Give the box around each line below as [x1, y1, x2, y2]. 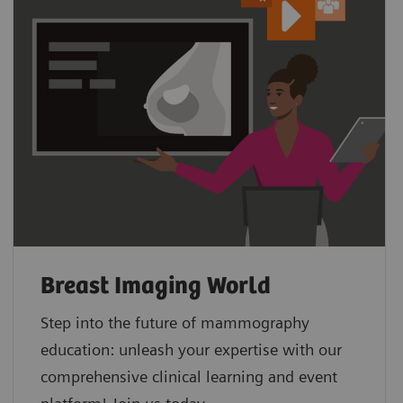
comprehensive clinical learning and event [40, 366, 337, 386]
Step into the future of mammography [40, 312, 309, 332]
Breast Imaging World [40, 272, 271, 300]
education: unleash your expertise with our [40, 339, 342, 359]
